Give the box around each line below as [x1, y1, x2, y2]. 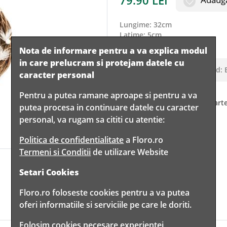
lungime [124, 19, 149, 29]
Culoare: [128, 64, 159, 74]
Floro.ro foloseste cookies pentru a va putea [19, 187, 190, 198]
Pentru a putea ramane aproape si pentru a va [19, 90, 198, 101]
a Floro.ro [124, 134, 164, 145]
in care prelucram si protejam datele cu [19, 57, 185, 68]
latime [124, 29, 143, 40]
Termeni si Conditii [19, 146, 91, 158]
